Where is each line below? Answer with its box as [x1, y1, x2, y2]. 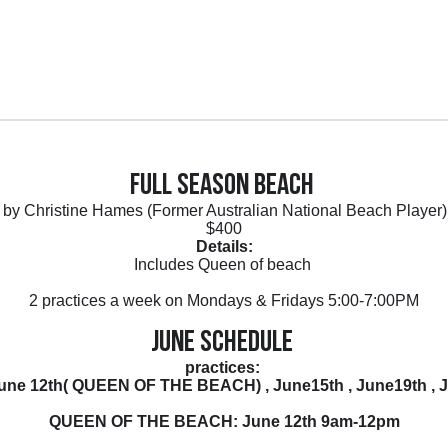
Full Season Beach [129, 171, 319, 202]
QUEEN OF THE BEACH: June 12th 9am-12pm [48, 413, 400, 430]
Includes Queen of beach [133, 256, 315, 273]
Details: [195, 238, 253, 255]
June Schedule [150, 328, 298, 359]
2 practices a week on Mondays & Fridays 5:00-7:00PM [29, 292, 419, 309]
